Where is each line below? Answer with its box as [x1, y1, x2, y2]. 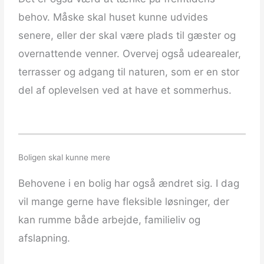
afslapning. [18, 232, 71, 245]
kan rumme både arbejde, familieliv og [18, 214, 201, 226]
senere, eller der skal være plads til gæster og [18, 29, 236, 42]
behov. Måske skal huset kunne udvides [18, 11, 209, 24]
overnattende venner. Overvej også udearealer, [18, 48, 242, 60]
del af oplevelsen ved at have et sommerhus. [18, 84, 232, 97]
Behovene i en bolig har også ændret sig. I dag [18, 177, 240, 190]
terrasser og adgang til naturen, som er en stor [18, 66, 240, 78]
